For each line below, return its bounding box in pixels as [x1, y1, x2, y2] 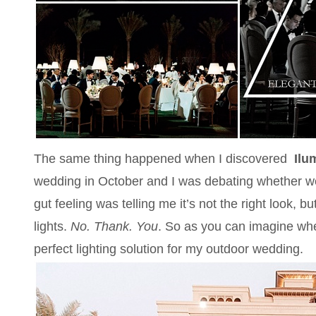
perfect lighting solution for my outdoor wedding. [33, 241, 303, 256]
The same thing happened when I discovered [33, 151, 291, 166]
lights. [33, 219, 71, 233]
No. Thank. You [70, 219, 158, 233]
